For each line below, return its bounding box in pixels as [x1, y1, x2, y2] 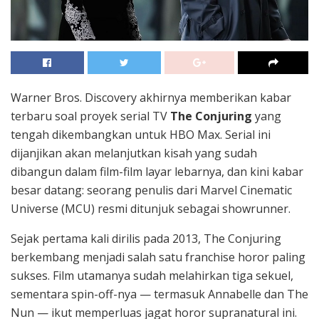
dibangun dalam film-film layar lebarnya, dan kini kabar [11, 163, 303, 179]
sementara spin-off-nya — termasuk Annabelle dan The [11, 286, 308, 302]
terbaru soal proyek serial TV [11, 108, 167, 124]
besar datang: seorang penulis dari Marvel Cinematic [11, 182, 292, 198]
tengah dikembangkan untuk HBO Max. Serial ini [11, 126, 271, 142]
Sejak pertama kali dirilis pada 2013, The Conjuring [11, 230, 281, 246]
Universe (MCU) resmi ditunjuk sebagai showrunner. [11, 200, 291, 216]
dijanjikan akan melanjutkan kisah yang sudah [11, 145, 257, 161]
